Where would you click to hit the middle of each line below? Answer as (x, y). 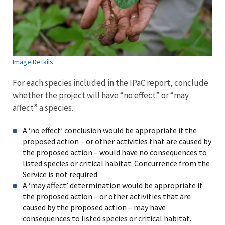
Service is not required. (62, 175)
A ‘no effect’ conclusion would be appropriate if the (110, 130)
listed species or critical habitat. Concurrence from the (116, 163)
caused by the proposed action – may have (94, 208)
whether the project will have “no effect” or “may (101, 96)
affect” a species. (44, 108)
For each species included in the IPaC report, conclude (110, 83)
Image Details (33, 62)
